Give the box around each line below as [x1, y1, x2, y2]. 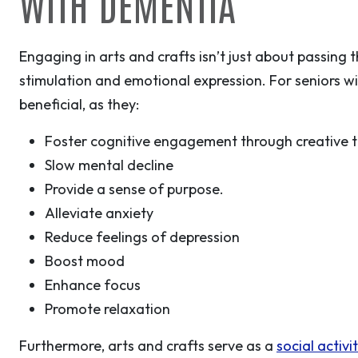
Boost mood [45, 252, 125, 271]
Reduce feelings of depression [45, 228, 240, 247]
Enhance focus [45, 276, 141, 295]
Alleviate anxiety [45, 204, 153, 223]
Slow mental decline [45, 156, 173, 175]
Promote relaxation [45, 300, 170, 319]
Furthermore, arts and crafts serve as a [19, 336, 276, 356]
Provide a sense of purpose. [45, 180, 224, 199]
